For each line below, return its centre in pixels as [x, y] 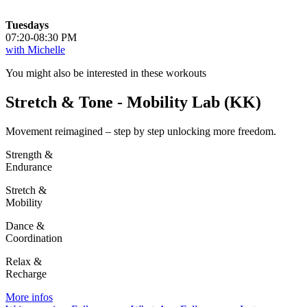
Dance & [25, 225]
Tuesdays [27, 25]
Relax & [24, 261]
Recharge [26, 273]
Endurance [29, 167]
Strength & [29, 154]
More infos [29, 297]
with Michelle [35, 49]
